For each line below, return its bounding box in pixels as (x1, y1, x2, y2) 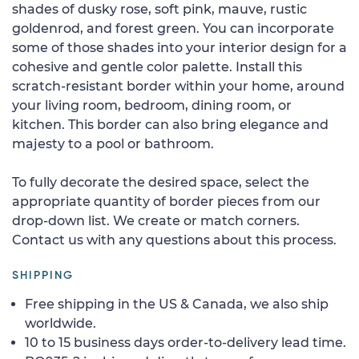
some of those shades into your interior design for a (12, 39, 347, 55)
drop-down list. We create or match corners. (12, 212, 300, 228)
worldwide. (25, 315, 96, 331)
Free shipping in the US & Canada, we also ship (25, 296, 329, 312)
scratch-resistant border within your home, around (12, 78, 345, 94)
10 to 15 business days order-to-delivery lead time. (25, 334, 346, 350)
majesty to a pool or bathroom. (12, 135, 214, 151)
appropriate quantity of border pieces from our (12, 193, 321, 209)
